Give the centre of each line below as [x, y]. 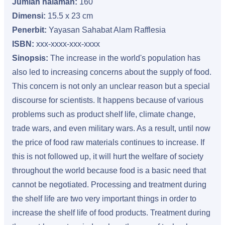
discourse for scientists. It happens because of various [108, 100]
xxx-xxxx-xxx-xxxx [68, 44]
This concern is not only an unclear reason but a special [111, 86]
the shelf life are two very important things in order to [104, 199]
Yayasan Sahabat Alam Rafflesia [107, 30]
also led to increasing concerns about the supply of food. [112, 72]
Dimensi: [29, 16]
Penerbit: [30, 30]
